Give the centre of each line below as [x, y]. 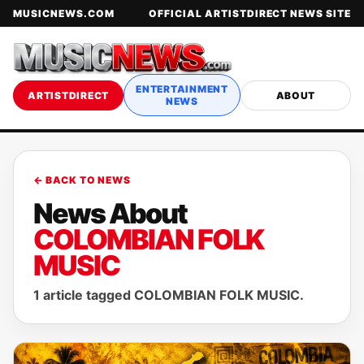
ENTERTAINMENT [182, 89]
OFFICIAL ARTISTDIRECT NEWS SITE [250, 13]
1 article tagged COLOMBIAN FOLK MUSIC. [169, 295]
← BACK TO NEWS [82, 180]
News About [110, 213]
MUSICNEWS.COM [64, 13]
